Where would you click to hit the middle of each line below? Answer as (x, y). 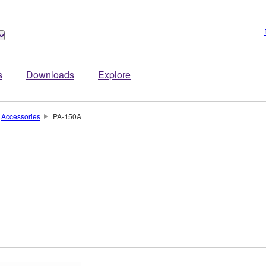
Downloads (50, 75)
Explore (114, 75)
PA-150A (67, 116)
